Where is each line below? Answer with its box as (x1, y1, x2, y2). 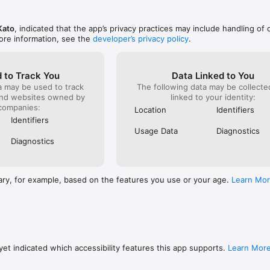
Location (134, 105, 167, 115)
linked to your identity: (171, 92, 256, 102)
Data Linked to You (172, 70, 255, 82)
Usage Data (134, 126, 178, 136)
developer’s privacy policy (93, 34, 189, 44)
